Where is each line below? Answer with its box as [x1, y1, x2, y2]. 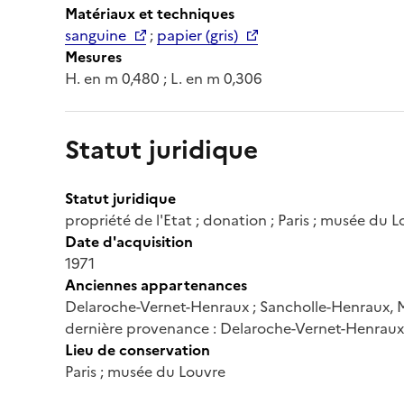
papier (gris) [157, 23, 238, 46]
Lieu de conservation [65, 338, 210, 361]
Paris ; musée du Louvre [65, 360, 225, 382]
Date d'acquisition [65, 230, 193, 252]
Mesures [65, 45, 122, 68]
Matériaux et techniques [65, 2, 234, 24]
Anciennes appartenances [65, 273, 247, 296]
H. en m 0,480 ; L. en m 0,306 [65, 67, 262, 89]
